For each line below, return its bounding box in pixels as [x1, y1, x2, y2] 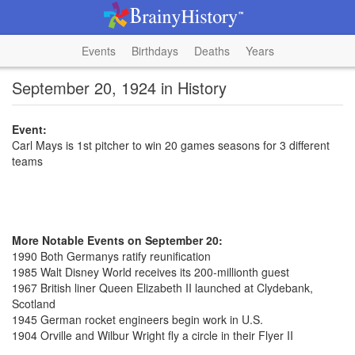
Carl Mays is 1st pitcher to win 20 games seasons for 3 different [12, 137, 330, 153]
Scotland [12, 296, 55, 311]
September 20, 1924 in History [12, 76, 227, 99]
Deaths [193, 43, 230, 59]
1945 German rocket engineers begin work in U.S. [12, 311, 263, 327]
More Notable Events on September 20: [12, 232, 223, 248]
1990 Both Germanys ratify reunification [12, 248, 211, 264]
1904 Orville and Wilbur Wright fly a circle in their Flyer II [12, 327, 293, 343]
